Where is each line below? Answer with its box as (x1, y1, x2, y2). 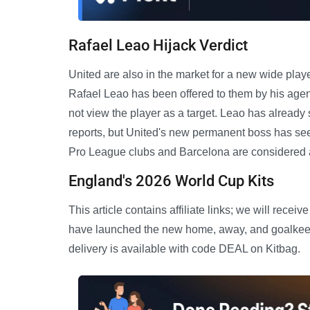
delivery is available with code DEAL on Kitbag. (69, 243, 300, 255)
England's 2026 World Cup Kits (69, 172, 274, 190)
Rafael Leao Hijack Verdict (69, 37, 248, 55)
